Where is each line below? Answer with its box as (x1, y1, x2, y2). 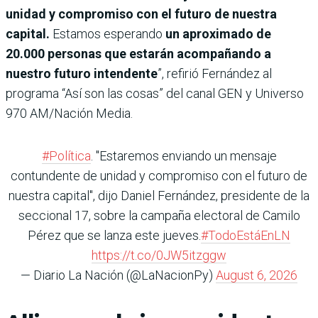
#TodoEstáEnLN (201, 228, 290, 243)
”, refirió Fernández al (158, 66, 272, 82)
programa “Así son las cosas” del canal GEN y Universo (6, 86, 304, 102)
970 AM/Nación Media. (6, 106, 133, 121)
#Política (41, 148, 91, 164)
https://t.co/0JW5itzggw (92, 248, 226, 263)
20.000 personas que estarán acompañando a (6, 46, 271, 62)
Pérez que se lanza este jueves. (28, 228, 201, 243)
